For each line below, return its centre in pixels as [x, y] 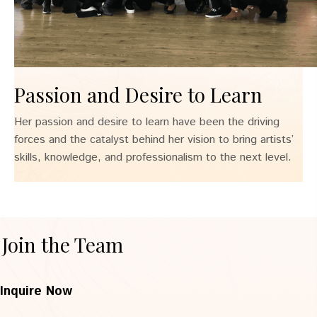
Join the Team [63, 244]
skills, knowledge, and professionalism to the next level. [153, 157]
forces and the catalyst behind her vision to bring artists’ [154, 140]
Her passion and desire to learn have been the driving [147, 122]
